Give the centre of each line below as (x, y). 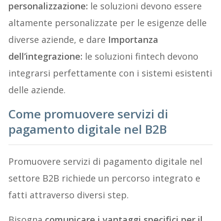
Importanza (132, 39)
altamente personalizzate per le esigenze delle (108, 22)
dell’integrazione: (46, 56)
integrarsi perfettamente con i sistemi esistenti (110, 73)
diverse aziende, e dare (57, 39)
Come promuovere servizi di (89, 113)
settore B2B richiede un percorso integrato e (105, 178)
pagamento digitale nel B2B (88, 129)
